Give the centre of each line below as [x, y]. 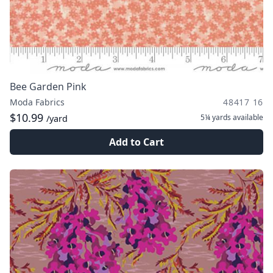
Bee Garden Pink [48, 87]
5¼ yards [216, 117]
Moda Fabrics [37, 102]
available [247, 117]
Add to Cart [136, 142]
